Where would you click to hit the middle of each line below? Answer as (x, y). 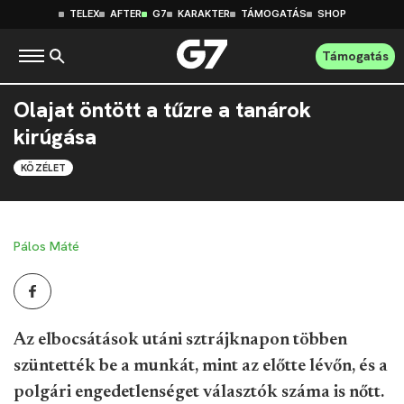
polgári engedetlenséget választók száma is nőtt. (199, 392)
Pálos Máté (46, 246)
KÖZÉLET (44, 168)
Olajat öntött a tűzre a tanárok (162, 110)
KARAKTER (203, 14)
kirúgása (55, 137)
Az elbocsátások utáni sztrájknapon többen (180, 340)
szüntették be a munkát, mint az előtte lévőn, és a (201, 366)
